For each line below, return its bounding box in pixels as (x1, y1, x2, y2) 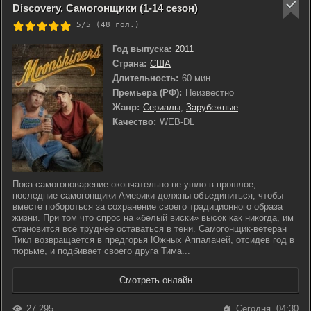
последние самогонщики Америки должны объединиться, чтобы (12, 190, 283, 201)
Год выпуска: (112, 44, 171, 54)
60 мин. (182, 73, 213, 83)
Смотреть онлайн (119, 275, 192, 285)
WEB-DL (160, 117, 194, 127)
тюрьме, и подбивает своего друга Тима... (12, 246, 190, 256)
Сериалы (143, 102, 180, 112)
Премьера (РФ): (112, 87, 182, 98)
